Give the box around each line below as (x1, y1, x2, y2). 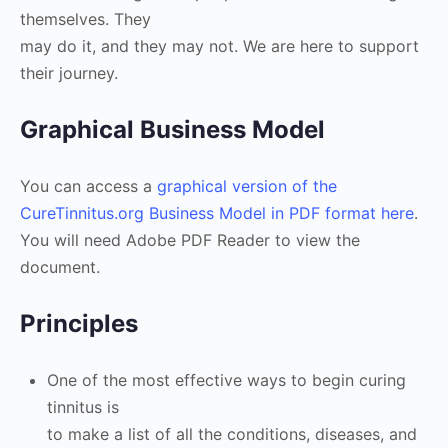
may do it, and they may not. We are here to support (20, 36, 419, 56)
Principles (20, 309, 138, 338)
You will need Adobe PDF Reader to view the (20, 230, 360, 250)
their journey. (20, 63, 118, 83)
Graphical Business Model (20, 115, 325, 144)
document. (20, 257, 100, 277)
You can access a (20, 176, 157, 196)
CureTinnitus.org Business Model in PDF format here (20, 203, 414, 223)
